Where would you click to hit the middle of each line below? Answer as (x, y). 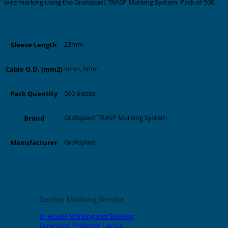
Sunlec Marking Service (82, 199)
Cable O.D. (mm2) (34, 69)
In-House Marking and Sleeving (87, 216)
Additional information (35, 19)
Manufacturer (34, 142)
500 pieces (80, 93)
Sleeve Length (34, 45)
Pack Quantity (34, 93)
